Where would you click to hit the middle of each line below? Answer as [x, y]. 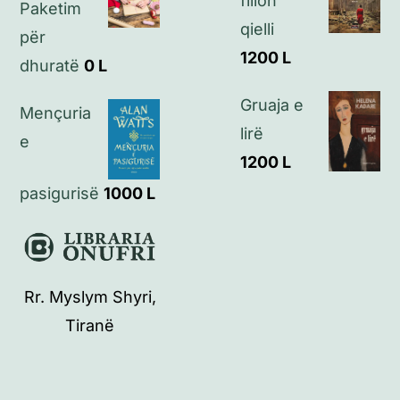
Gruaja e [272, 104]
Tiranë [90, 326]
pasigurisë [60, 193]
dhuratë [50, 66]
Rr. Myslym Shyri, [90, 297]
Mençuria [56, 113]
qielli [257, 29]
